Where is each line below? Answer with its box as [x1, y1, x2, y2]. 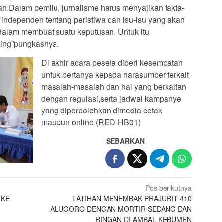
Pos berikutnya [145, 182, 192, 193]
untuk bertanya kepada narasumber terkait [41, 68, 189, 80]
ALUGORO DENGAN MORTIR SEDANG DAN [50, 203, 192, 214]
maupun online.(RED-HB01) [41, 116, 141, 128]
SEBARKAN [106, 135, 145, 146]
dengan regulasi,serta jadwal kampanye [41, 92, 181, 104]
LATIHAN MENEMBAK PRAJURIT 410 [72, 193, 192, 203]
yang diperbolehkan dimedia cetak [41, 104, 162, 116]
